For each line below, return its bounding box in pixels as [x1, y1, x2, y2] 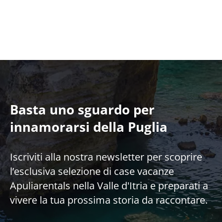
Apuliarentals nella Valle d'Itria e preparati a [9, 179, 208, 193]
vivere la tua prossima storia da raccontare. [9, 193, 208, 207]
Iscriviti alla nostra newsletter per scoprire [9, 150, 202, 164]
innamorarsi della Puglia [9, 118, 167, 136]
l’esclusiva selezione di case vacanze [9, 165, 174, 178]
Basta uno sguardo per [9, 101, 155, 119]
